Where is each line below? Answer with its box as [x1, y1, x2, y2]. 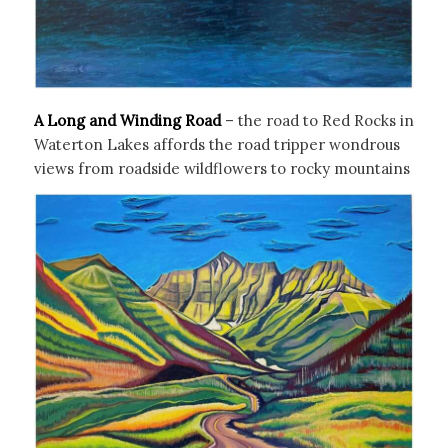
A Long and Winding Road [33, 110, 221, 130]
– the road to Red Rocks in [220, 110, 414, 130]
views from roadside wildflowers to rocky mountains [33, 158, 410, 178]
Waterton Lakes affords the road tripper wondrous [33, 134, 400, 154]
